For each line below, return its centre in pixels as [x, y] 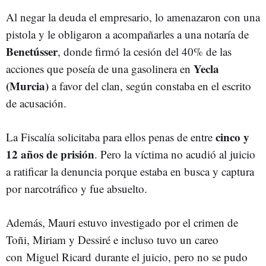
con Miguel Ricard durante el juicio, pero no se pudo [127, 257]
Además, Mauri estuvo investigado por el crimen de [122, 222]
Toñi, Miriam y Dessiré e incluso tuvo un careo [112, 240]
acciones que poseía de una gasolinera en [100, 69]
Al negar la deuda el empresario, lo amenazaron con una [133, 17]
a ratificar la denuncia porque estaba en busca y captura [130, 171]
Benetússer [32, 51]
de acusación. [36, 103]
